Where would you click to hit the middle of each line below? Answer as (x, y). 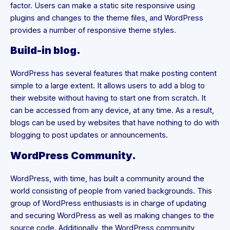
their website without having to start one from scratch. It (108, 98)
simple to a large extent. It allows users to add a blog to (108, 86)
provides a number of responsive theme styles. (93, 30)
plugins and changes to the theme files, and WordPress (107, 18)
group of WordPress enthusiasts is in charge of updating (108, 203)
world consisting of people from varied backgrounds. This (111, 191)
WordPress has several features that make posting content (113, 74)
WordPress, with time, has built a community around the (107, 178)
